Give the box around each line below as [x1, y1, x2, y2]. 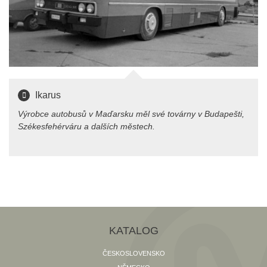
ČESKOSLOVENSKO [102, 250, 165, 257]
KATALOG [108, 225, 159, 237]
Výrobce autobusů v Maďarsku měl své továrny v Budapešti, [18, 108, 244, 119]
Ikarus [35, 89, 61, 100]
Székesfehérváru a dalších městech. [18, 121, 155, 131]
